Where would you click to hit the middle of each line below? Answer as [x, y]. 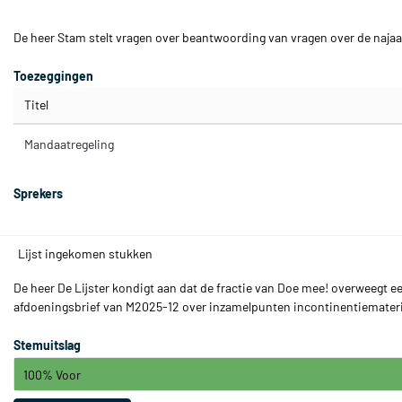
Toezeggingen [53, 76]
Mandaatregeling [69, 144]
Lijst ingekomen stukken [85, 253]
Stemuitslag [47, 345]
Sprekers [38, 193]
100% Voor [52, 374]
